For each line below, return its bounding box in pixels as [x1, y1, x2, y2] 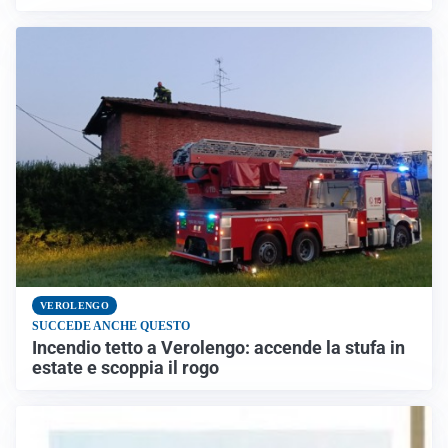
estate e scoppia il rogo [32, 357, 219, 378]
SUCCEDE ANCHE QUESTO [32, 318, 190, 333]
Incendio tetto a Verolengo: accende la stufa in [32, 337, 405, 358]
